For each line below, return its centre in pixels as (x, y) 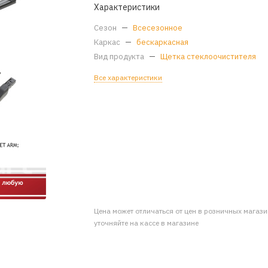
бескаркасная (163, 42)
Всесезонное (158, 28)
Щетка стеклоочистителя (208, 57)
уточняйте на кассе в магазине (147, 223)
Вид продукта (120, 57)
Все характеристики (128, 77)
